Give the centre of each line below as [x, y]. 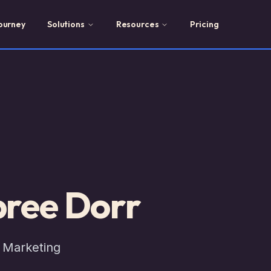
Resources [137, 24]
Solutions [66, 24]
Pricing [204, 24]
